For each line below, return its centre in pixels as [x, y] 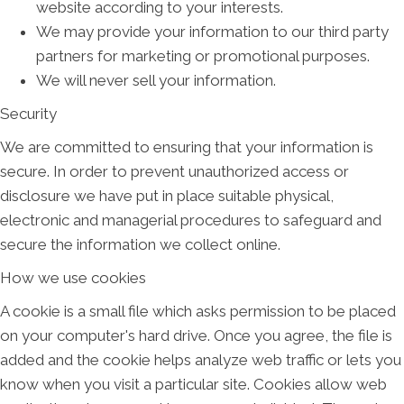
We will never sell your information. [156, 81]
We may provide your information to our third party [212, 32]
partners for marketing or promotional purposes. [203, 56]
